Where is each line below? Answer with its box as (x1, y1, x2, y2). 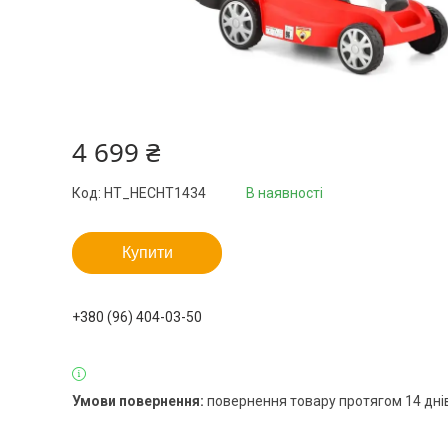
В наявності (246, 185, 323, 201)
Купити (121, 244, 173, 261)
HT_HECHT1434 (104, 185, 206, 201)
